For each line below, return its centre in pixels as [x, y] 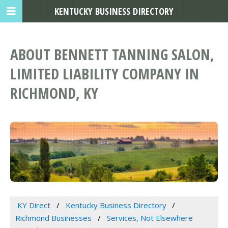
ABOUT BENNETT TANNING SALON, [112, 54]
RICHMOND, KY [54, 93]
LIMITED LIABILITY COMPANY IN [105, 74]
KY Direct [34, 205]
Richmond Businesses [53, 218]
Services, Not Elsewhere [150, 218]
